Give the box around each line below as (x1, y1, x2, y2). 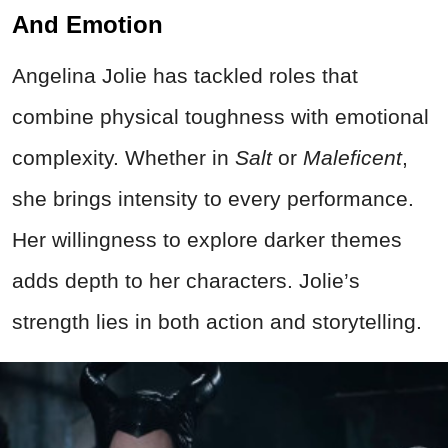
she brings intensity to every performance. (12, 187, 414, 211)
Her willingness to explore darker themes (12, 228, 402, 252)
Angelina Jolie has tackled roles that (12, 64, 358, 88)
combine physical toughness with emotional (12, 105, 429, 129)
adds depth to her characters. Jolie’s (12, 269, 360, 293)
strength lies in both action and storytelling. (12, 310, 422, 334)
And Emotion (12, 11, 163, 39)
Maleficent (303, 146, 402, 170)
